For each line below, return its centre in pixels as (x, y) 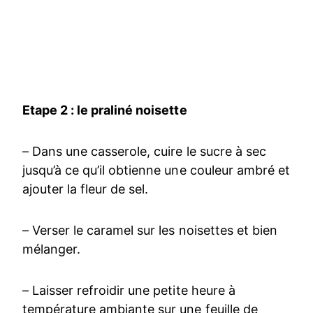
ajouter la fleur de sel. (86, 189)
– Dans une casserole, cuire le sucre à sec (144, 151)
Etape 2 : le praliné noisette (105, 110)
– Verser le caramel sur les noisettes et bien (150, 230)
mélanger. (52, 249)
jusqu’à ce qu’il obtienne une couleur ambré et (156, 170)
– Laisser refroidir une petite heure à (129, 290)
